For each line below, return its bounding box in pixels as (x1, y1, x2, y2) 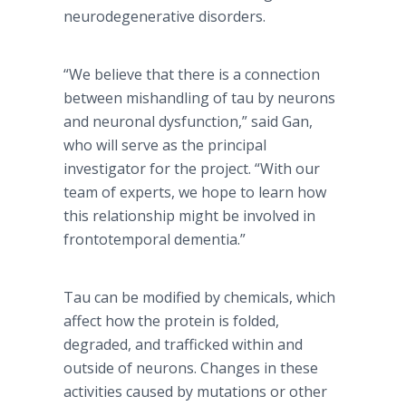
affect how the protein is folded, (63, 311, 279, 331)
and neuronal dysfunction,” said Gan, (63, 111, 313, 131)
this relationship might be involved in (63, 206, 315, 226)
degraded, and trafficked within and (63, 334, 303, 354)
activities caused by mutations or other (63, 382, 327, 401)
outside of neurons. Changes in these (63, 358, 318, 378)
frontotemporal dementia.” (63, 229, 246, 249)
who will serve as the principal (63, 135, 266, 155)
